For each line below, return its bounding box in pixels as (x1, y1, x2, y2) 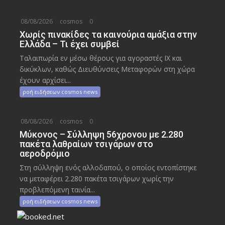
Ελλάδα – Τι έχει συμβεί (20, 39, 120, 49)
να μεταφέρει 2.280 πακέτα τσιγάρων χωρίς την (20, 174, 174, 183)
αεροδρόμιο (20, 148, 70, 159)
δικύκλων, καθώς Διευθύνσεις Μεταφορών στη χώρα (20, 64, 195, 74)
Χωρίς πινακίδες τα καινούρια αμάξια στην (20, 29, 197, 40)
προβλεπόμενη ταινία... (20, 185, 95, 194)
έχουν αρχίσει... (20, 75, 71, 85)
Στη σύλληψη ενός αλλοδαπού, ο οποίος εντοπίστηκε (20, 163, 197, 172)
